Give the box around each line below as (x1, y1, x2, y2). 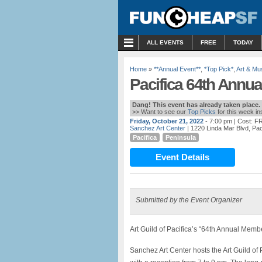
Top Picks (188, 108, 216, 115)
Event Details (156, 152, 209, 162)
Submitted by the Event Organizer (136, 196, 242, 204)
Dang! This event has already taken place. (132, 101, 260, 108)
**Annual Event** (154, 65, 201, 73)
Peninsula (166, 134, 196, 141)
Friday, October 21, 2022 (130, 118, 204, 125)
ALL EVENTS (147, 39, 184, 46)
